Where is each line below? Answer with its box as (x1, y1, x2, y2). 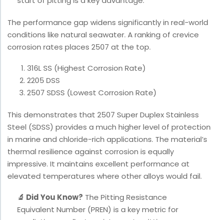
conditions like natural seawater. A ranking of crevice (7, 29, 199, 40)
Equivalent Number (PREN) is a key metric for (17, 204, 178, 215)
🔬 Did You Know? (17, 192, 83, 203)
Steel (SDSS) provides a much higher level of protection (7, 122, 211, 133)
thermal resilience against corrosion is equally (7, 146, 174, 157)
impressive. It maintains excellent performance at (7, 159, 190, 169)
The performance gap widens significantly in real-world (7, 17, 208, 28)
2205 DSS (27, 75, 60, 86)
